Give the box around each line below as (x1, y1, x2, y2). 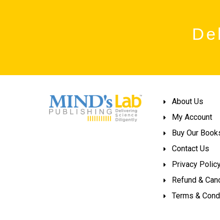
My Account (172, 112, 213, 122)
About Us (172, 97, 204, 107)
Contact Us (172, 144, 210, 154)
